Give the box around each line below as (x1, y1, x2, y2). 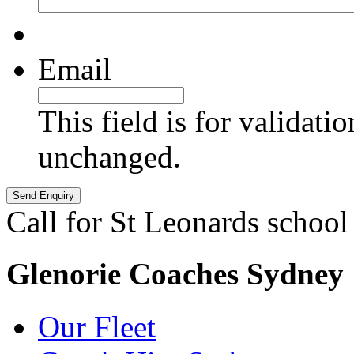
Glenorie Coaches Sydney (6, 257, 344, 292)
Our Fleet (38, 309, 156, 344)
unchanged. (38, 140, 181, 175)
